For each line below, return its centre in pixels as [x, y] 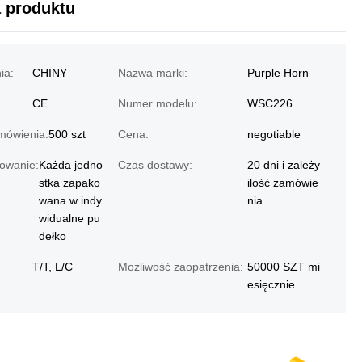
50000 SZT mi [284, 267]
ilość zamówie [283, 183]
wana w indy [70, 200]
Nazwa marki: [153, 73]
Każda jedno [71, 165]
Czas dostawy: [155, 165]
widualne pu [69, 218]
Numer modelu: [158, 103]
